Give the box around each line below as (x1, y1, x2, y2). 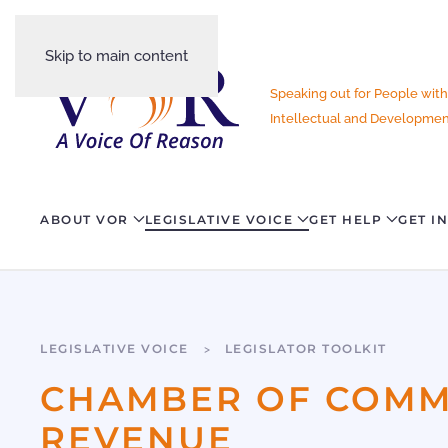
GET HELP (309, 211, 382, 227)
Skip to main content (45, 47, 188, 65)
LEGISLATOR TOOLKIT (224, 341, 387, 357)
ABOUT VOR (40, 211, 129, 227)
